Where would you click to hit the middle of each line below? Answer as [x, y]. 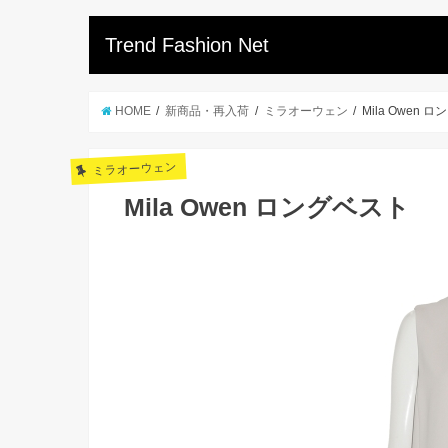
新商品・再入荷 [207, 111]
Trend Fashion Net [187, 45]
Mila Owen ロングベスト [267, 207]
